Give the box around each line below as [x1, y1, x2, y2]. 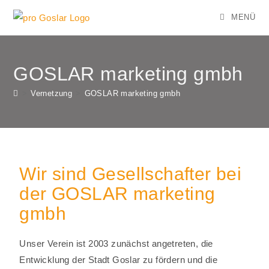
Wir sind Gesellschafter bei [19, 164, 242, 184]
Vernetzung [31, 89, 73, 98]
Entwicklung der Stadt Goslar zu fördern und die [19, 255, 218, 265]
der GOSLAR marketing [19, 184, 216, 204]
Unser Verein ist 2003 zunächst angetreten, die [19, 238, 213, 249]
